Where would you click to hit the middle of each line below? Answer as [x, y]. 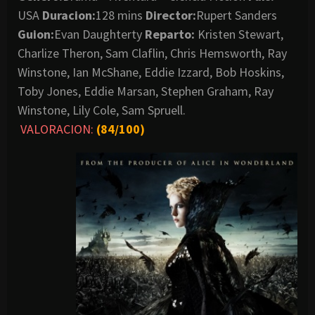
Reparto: [170, 34]
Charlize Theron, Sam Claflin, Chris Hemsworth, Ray [152, 53]
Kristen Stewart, [239, 34]
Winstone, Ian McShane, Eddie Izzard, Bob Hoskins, [151, 72]
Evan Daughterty [99, 34]
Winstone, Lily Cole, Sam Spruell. [102, 110]
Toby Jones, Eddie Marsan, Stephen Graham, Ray [146, 91]
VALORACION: [58, 129]
